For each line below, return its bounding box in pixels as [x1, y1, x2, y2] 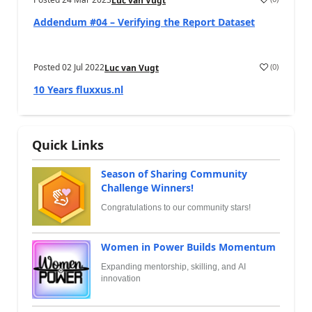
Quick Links [32, 136, 104, 153]
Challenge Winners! [101, 180, 194, 194]
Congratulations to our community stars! [101, 202, 251, 212]
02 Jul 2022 [62, 61, 104, 73]
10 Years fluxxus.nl [33, 82, 123, 96]
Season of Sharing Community [101, 166, 247, 180]
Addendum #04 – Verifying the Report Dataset [33, 15, 255, 29]
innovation [101, 273, 141, 283]
